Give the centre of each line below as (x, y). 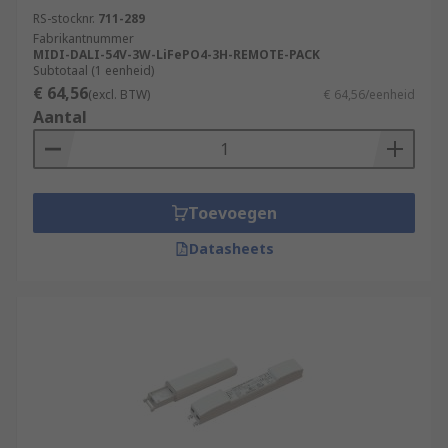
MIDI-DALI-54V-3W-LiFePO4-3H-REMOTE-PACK (176, 54)
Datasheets (231, 248)
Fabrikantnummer (83, 38)
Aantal (60, 117)
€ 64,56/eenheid (369, 94)
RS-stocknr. (64, 18)
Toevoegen (232, 213)
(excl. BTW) (119, 94)
